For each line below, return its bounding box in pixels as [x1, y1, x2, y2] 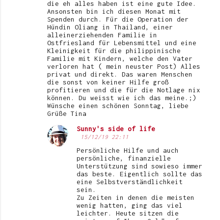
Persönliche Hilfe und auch [77, 146, 179, 154]
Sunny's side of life [77, 124, 155, 133]
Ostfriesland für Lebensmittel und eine [47, 38, 196, 47]
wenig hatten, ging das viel [77, 201, 183, 209]
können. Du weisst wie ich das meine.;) [47, 93, 196, 102]
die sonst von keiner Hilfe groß [47, 78, 169, 86]
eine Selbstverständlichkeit [77, 177, 183, 186]
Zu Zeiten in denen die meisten [77, 193, 194, 201]
